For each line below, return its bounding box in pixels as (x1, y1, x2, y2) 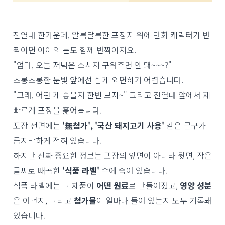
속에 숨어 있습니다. (99, 164, 170, 176)
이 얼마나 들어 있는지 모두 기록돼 (96, 194, 212, 206)
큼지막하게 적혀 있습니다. (13, 134, 104, 146)
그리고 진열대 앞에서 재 (129, 89, 210, 101)
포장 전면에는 (13, 119, 62, 131)
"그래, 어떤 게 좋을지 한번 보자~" (13, 89, 129, 101)
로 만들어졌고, (129, 179, 180, 191)
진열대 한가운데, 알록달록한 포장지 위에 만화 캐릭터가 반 (13, 29, 210, 41)
